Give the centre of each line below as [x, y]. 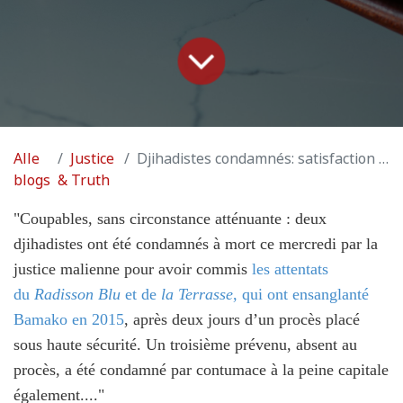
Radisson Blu [77, 294]
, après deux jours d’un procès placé [242, 319]
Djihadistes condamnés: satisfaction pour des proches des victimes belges [257, 158]
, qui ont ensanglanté [301, 294]
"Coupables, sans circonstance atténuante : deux [170, 218]
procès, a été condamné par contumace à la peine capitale [201, 369]
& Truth [84, 180]
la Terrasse [195, 294]
